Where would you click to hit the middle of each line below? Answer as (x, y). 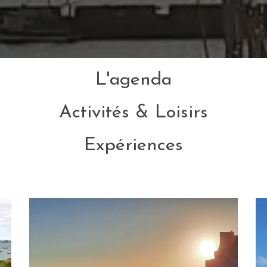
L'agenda (133, 80)
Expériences (133, 145)
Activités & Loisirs (133, 113)
